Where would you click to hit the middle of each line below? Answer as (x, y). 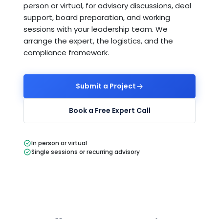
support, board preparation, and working (97, 17)
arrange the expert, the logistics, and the (98, 41)
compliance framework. (66, 53)
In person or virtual (59, 143)
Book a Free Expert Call (109, 110)
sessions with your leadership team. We (96, 29)
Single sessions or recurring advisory (86, 152)
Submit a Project (106, 86)
